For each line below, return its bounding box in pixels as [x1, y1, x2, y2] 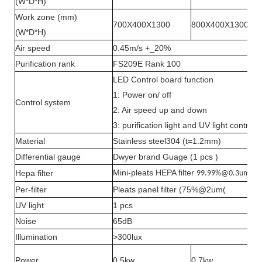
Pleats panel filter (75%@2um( [113, 184, 226, 194]
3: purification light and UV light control [113, 120, 255, 130]
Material [15, 136, 45, 146]
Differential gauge [15, 151, 81, 161]
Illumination [15, 232, 57, 242]
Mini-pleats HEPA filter [113, 167, 196, 177]
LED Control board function [113, 74, 213, 84]
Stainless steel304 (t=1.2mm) [113, 136, 221, 146]
